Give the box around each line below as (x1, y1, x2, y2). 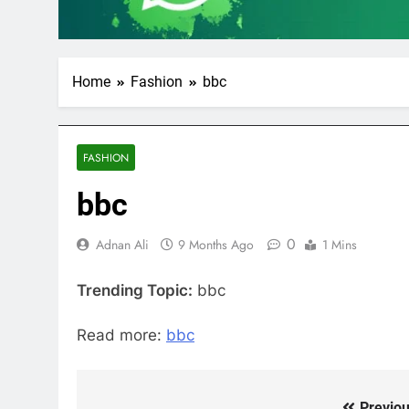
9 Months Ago (178, 236, 254, 255)
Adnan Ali (96, 236, 149, 255)
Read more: (77, 326, 166, 345)
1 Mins (322, 236, 357, 255)
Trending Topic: (77, 280, 193, 299)
